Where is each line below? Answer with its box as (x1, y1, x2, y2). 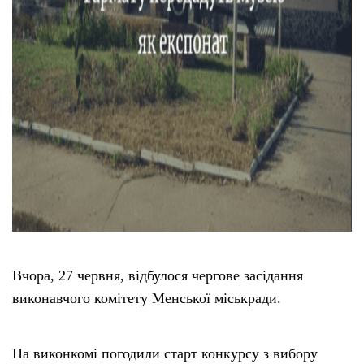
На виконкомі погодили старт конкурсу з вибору (12, 345, 318, 362)
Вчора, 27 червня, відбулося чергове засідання (12, 267, 303, 284)
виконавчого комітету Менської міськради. (12, 290, 281, 307)
